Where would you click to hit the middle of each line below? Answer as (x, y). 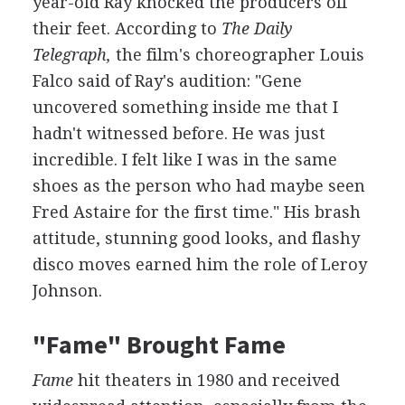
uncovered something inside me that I (185, 107)
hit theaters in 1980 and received (206, 380)
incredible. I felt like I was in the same (184, 160)
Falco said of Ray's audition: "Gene (167, 81)
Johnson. (67, 291)
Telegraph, (71, 55)
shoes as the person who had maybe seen (198, 186)
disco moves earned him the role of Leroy (199, 264)
